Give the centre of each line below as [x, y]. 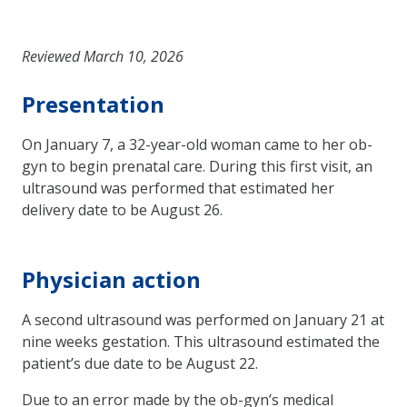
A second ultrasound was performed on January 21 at [203, 319]
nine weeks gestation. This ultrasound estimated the [201, 341]
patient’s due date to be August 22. [140, 363]
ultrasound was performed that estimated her [178, 188]
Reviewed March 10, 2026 [103, 56]
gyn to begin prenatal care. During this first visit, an [197, 166]
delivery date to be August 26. [122, 209]
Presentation [93, 104]
